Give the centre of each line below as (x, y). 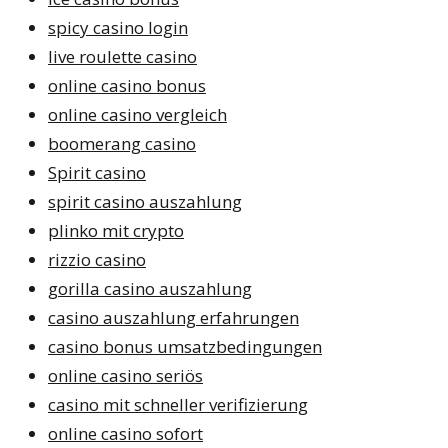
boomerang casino (122, 143)
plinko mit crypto (116, 230)
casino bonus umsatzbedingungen (185, 346)
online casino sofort (125, 433)
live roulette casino (122, 56)
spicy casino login (118, 27)
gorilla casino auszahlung (150, 288)
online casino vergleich (137, 114)
